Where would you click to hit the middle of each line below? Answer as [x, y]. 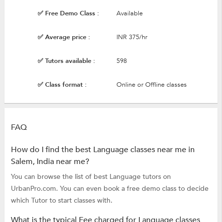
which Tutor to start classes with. [61, 200]
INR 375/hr [132, 37]
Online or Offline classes [151, 85]
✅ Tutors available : [66, 61]
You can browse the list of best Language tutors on [91, 176]
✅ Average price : [64, 37]
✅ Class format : [62, 85]
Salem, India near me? [50, 161]
